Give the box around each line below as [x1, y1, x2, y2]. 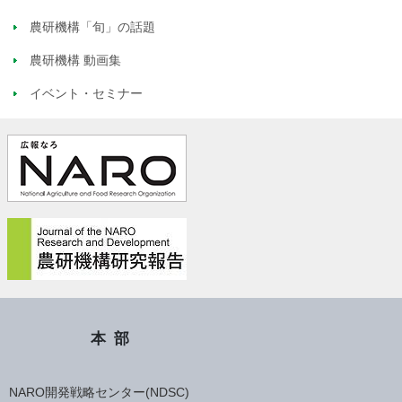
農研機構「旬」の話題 [30, 19, 155, 34]
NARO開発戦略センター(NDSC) [9, 385, 189, 400]
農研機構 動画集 [30, 52, 121, 67]
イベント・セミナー [30, 85, 143, 100]
